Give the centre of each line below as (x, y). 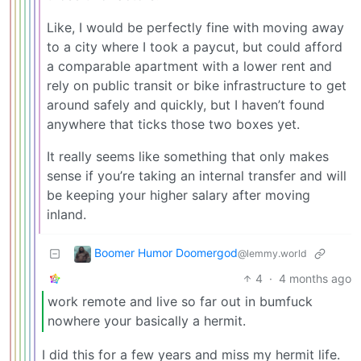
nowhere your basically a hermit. (147, 321)
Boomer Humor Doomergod (166, 252)
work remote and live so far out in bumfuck (180, 302)
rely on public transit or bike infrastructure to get (197, 85)
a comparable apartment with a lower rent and (189, 66)
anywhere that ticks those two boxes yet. (173, 124)
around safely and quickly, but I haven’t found (186, 104)
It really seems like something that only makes (188, 156)
